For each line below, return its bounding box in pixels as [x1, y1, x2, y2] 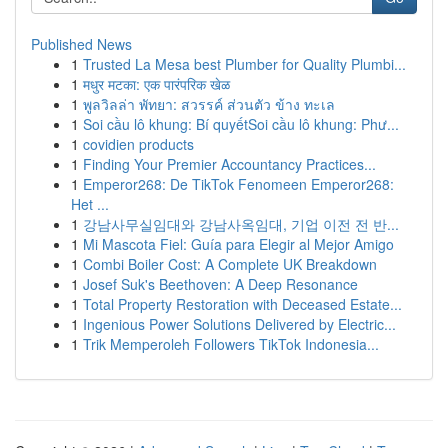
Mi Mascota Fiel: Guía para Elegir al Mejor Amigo [83, 234, 394, 254]
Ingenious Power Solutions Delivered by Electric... [83, 314, 396, 334]
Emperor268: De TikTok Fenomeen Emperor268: [83, 174, 394, 194]
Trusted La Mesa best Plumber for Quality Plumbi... [83, 54, 406, 74]
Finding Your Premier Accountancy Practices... [83, 154, 376, 174]
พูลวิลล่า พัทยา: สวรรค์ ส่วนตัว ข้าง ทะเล [83, 94, 335, 114]
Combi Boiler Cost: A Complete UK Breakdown [83, 254, 377, 274]
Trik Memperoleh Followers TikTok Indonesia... [83, 334, 379, 354]
